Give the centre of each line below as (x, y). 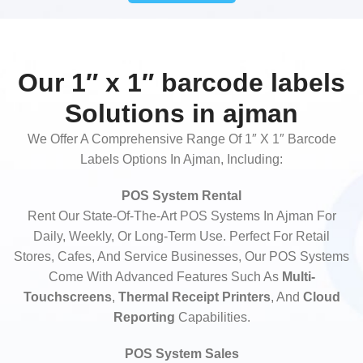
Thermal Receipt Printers (194, 297)
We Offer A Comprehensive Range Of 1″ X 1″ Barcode (181, 139)
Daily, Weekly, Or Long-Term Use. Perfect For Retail (181, 236)
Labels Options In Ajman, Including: (181, 159)
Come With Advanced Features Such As (165, 277)
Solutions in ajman (181, 113)
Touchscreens (67, 297)
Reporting (144, 317)
